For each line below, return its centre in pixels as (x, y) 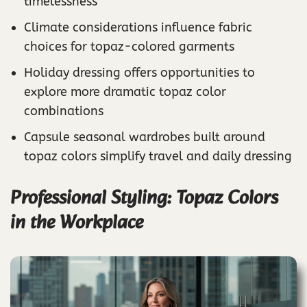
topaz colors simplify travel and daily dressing (158, 156)
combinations (64, 111)
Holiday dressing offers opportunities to (139, 72)
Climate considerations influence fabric (138, 27)
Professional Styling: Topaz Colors (144, 198)
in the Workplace (77, 223)
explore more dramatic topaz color (125, 91)
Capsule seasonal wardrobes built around (145, 137)
